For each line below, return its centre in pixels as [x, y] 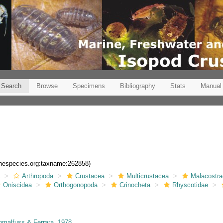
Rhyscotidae [190, 185]
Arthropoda [38, 176]
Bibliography [138, 86]
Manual [211, 86]
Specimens [89, 86]
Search [11, 86]
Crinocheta [135, 185]
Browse [47, 86]
